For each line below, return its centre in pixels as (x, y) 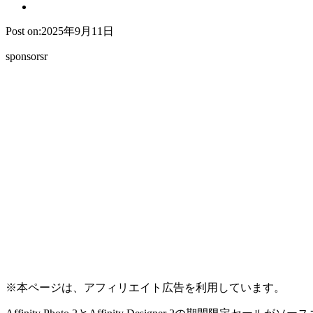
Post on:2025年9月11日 (60, 31)
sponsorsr (27, 56)
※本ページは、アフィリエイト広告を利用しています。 (145, 287)
